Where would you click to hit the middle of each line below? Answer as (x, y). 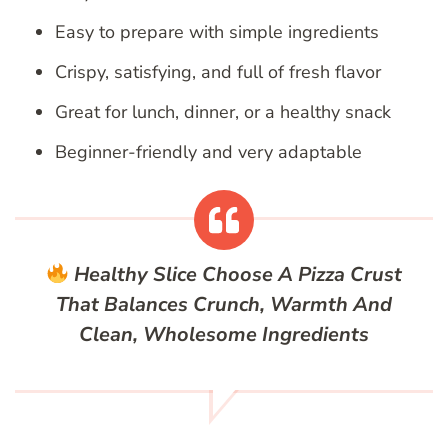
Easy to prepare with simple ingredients (217, 32)
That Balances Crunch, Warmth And (224, 305)
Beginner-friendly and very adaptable (208, 152)
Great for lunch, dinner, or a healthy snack (223, 112)
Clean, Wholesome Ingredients (224, 335)
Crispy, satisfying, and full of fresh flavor (218, 72)
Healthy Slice (135, 275)
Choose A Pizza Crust (299, 275)
